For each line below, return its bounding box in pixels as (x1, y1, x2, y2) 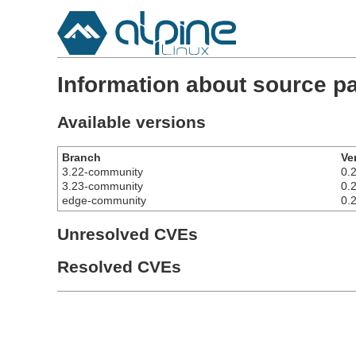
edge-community (62, 193, 146, 207)
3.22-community (62, 164, 143, 178)
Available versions (57, 113, 206, 132)
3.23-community (62, 179, 143, 192)
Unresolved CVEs (57, 225, 198, 244)
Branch (62, 150, 101, 164)
